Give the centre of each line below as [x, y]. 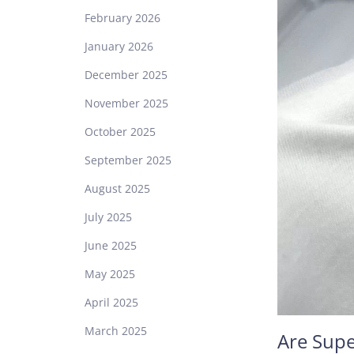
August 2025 [117, 188]
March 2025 [116, 330]
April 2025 [111, 302]
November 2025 [126, 103]
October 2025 [120, 131]
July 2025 [108, 217]
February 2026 [122, 17]
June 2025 [111, 245]
